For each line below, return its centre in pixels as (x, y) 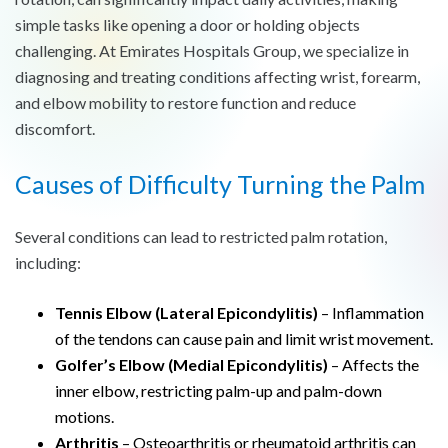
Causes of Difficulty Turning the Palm (220, 184)
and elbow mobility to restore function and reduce (185, 103)
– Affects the (373, 365)
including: (48, 263)
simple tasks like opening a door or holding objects (187, 25)
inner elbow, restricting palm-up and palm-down (218, 391)
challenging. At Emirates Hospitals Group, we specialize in (212, 51)
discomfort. (55, 129)
